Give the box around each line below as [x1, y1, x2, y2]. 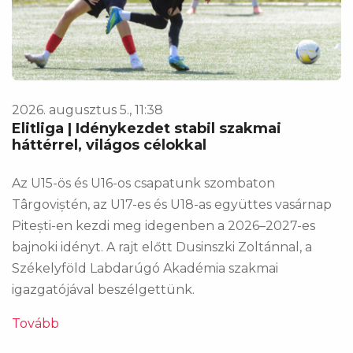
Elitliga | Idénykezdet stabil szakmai [12, 120, 281, 138]
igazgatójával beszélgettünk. [12, 282, 195, 298]
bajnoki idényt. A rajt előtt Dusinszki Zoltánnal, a [12, 240, 312, 255]
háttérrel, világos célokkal [12, 136, 206, 154]
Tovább [12, 316, 59, 332]
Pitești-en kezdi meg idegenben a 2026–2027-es [12, 218, 315, 234]
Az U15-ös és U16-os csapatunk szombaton [12, 176, 275, 191]
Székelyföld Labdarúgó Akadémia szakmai [12, 261, 278, 277]
